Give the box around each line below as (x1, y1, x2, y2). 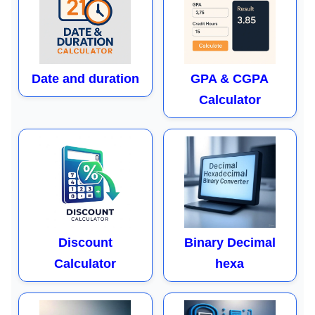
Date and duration (31, 72, 139, 86)
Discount (58, 236, 112, 250)
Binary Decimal (184, 236, 276, 250)
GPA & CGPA (191, 72, 269, 86)
